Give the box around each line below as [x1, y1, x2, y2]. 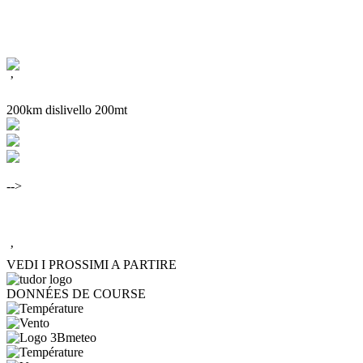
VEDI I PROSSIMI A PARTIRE [6, 257, 177, 271]
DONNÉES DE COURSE [6, 286, 146, 301]
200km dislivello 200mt [6, 103, 127, 117]
